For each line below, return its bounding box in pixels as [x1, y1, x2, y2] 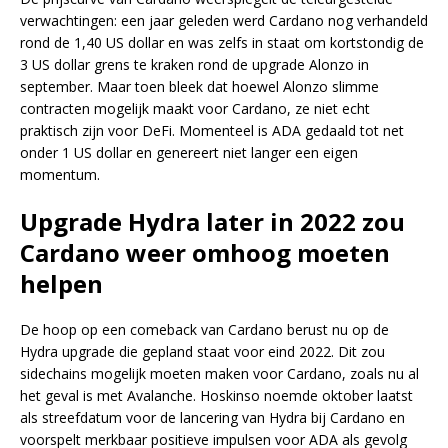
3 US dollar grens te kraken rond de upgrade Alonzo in [20, 55, 369, 75]
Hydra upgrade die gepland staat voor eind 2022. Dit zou [20, 342, 385, 362]
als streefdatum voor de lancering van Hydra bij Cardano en [20, 408, 405, 428]
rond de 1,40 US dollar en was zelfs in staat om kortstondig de [20, 33, 424, 53]
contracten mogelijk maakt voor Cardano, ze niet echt [20, 99, 370, 119]
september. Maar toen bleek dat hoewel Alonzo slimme [20, 77, 379, 97]
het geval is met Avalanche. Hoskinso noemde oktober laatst [20, 386, 413, 406]
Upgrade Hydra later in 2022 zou [20, 205, 405, 239]
